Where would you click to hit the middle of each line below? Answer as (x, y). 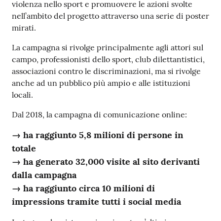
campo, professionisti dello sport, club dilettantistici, (108, 59)
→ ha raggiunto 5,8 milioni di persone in (97, 135)
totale (24, 148)
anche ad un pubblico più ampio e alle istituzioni (101, 83)
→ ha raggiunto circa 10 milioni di (83, 188)
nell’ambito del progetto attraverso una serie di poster (110, 16)
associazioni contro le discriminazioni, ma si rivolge (106, 71)
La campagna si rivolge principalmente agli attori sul (108, 47)
